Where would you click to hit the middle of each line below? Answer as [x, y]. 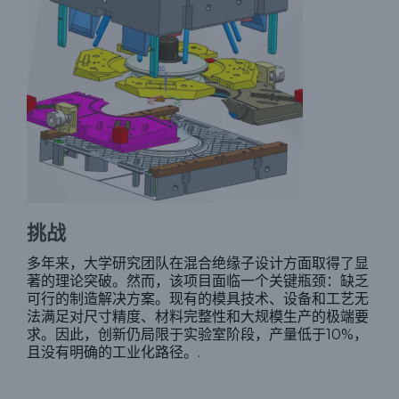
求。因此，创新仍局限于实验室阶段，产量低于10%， [197, 335]
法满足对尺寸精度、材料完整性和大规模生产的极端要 [198, 317]
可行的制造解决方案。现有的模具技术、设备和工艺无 [198, 299]
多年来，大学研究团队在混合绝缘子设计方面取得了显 [198, 264]
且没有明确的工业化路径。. [114, 353]
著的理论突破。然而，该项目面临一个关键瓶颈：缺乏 [198, 281]
